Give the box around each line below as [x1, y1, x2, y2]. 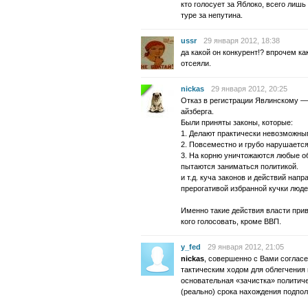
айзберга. [181, 107, 214, 115]
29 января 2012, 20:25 [211, 85, 287, 93]
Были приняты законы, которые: [181, 118, 293, 126]
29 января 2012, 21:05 [208, 243, 284, 251]
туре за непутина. [181, 11, 243, 19]
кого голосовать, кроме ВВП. [181, 217, 281, 225]
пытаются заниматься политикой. [181, 162, 298, 170]
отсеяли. [181, 59, 211, 67]
